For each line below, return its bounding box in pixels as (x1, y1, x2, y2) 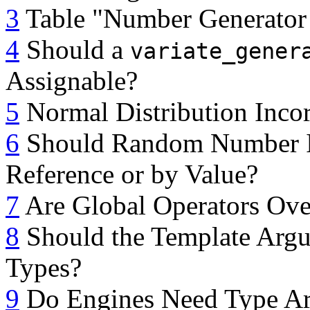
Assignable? (6, 66, 138, 96)
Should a (19, 35, 130, 65)
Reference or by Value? (6, 159, 258, 190)
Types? (6, 253, 82, 283)
